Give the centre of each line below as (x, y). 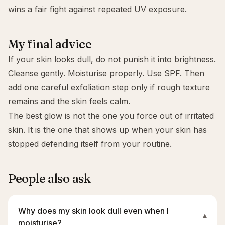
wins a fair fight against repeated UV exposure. (97, 9)
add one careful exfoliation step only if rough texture (109, 87)
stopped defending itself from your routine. (90, 144)
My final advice (50, 44)
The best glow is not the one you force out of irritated (111, 116)
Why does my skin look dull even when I (93, 211)
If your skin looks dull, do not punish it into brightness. (112, 59)
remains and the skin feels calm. (69, 101)
